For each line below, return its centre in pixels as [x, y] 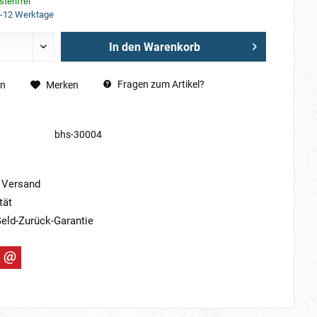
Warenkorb [172, 47]
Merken [62, 85]
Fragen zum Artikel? [160, 84]
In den [125, 47]
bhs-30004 [78, 134]
